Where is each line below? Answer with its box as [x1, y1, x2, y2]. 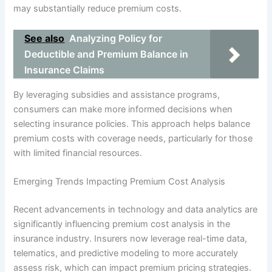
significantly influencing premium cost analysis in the [13, 219, 231, 230]
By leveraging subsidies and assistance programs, [13, 89, 220, 100]
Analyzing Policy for [69, 32, 163, 45]
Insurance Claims [24, 64, 105, 76]
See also [24, 32, 65, 45]
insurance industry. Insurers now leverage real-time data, [13, 233, 248, 245]
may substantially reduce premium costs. [13, 3, 182, 15]
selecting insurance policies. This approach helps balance [13, 118, 251, 129]
